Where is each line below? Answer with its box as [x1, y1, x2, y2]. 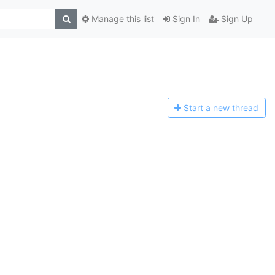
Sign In [170, 14, 200, 25]
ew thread [218, 103, 259, 114]
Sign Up [219, 14, 253, 25]
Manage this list [89, 14, 154, 25]
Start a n [184, 103, 219, 114]
